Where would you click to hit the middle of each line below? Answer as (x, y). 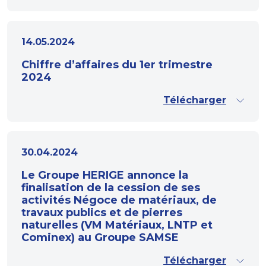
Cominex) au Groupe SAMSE (100, 237)
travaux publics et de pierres (102, 213)
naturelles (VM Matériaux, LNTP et (117, 225)
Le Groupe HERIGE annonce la (105, 175)
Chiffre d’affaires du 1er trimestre (117, 65)
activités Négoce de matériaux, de (119, 200)
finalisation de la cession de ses (111, 188)
